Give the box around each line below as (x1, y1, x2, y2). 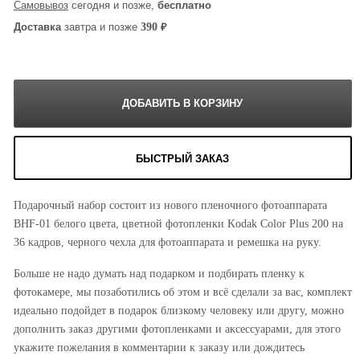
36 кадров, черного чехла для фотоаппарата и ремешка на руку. (13, 235, 321, 248)
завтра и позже (60, 20, 141, 33)
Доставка (13, 20, 61, 33)
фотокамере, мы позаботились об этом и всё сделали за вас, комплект (13, 284, 352, 298)
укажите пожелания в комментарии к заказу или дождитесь (13, 340, 305, 354)
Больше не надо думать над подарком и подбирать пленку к (13, 266, 305, 280)
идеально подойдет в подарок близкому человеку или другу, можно (13, 303, 344, 317)
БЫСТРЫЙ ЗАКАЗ (136, 152, 230, 165)
